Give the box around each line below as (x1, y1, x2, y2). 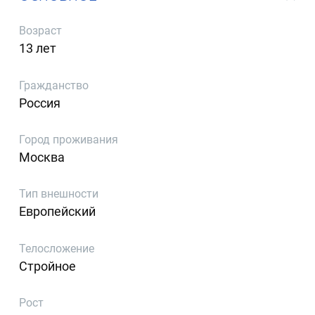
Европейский (19, 204, 96, 219)
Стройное (19, 258, 77, 274)
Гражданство (19, 78, 89, 92)
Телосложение (19, 241, 95, 255)
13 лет (19, 41, 57, 56)
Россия (19, 95, 61, 110)
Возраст (19, 24, 63, 38)
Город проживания (19, 132, 119, 146)
